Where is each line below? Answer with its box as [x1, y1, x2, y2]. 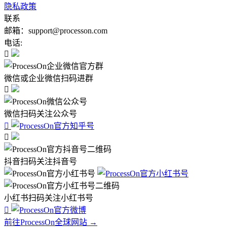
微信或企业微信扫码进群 [4, 74, 93, 83]
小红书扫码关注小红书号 [4, 194, 93, 202]
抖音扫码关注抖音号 [4, 157, 77, 166]
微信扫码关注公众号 [4, 109, 77, 118]
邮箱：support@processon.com [4, 26, 107, 35]
